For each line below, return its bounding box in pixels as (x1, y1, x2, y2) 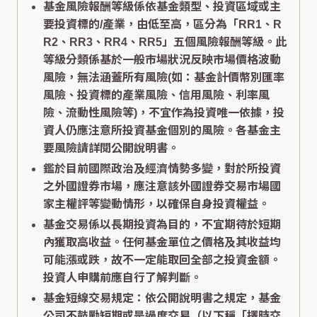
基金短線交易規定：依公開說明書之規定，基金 (43, 292, 281, 305)
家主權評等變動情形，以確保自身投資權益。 (43, 198, 270, 211)
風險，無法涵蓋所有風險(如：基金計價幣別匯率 (43, 71, 284, 84)
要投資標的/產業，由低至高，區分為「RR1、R (43, 18, 282, 31)
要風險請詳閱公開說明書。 (43, 142, 179, 155)
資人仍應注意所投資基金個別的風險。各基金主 (43, 125, 281, 137)
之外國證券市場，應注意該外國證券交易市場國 (43, 180, 281, 193)
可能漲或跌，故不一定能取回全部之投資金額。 (43, 254, 281, 267)
